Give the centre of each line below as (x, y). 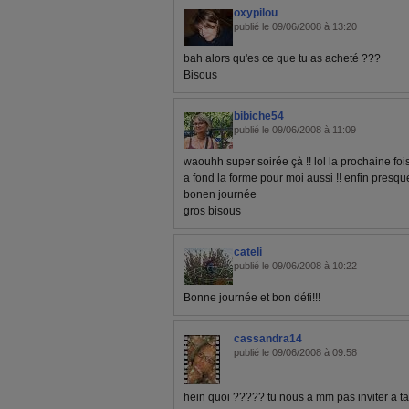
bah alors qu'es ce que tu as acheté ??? (282, 58)
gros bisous (212, 211)
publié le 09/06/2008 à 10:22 (295, 266)
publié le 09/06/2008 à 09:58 (295, 352)
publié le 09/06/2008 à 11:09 (295, 130)
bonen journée (220, 194)
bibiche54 (259, 116)
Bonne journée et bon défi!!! (252, 298)
